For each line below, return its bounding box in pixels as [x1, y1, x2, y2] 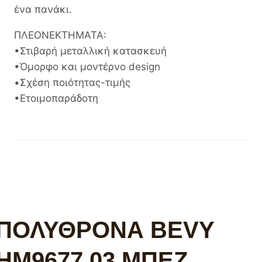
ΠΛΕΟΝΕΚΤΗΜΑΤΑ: [14, 29, 106, 41]
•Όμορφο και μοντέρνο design [14, 60, 160, 73]
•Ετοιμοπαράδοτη [14, 92, 98, 104]
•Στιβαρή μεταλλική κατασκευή [14, 44, 167, 57]
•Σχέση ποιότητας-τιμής [14, 76, 130, 88]
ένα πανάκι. [14, 3, 72, 15]
